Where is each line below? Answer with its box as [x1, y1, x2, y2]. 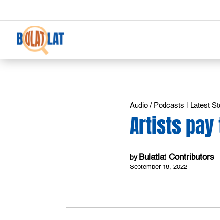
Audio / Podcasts [130, 101, 185, 109]
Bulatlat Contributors [139, 153, 215, 162]
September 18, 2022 [130, 164, 188, 170]
